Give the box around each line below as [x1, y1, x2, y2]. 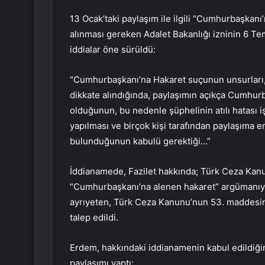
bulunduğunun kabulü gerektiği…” [70, 135, 211, 147]
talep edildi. [70, 212, 118, 224]
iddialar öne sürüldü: [70, 44, 156, 56]
